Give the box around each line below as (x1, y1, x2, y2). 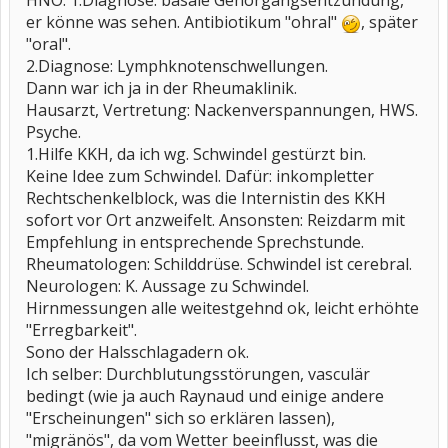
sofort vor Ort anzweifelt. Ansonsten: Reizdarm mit (26, 209, 405, 231)
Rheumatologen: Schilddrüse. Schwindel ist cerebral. (26, 253, 412, 275)
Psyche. (26, 121, 81, 143)
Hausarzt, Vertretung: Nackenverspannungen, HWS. (26, 99, 418, 121)
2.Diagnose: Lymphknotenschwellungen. (26, 55, 328, 77)
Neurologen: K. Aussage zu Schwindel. (26, 275, 309, 297)
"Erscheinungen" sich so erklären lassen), (26, 407, 335, 429)
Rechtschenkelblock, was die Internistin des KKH (26, 187, 386, 209)
